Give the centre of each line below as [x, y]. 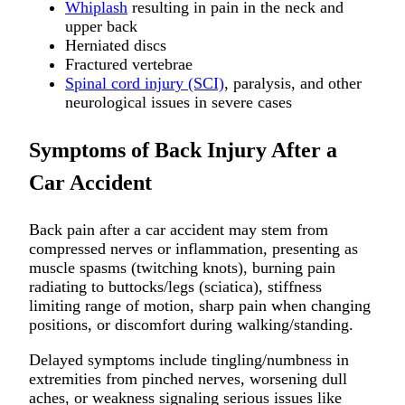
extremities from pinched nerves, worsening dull [188, 379]
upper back [101, 27]
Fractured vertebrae [129, 65]
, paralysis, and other [293, 84]
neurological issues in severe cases [181, 103]
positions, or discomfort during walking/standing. [191, 325]
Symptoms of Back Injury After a [183, 151]
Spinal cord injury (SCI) [145, 84]
